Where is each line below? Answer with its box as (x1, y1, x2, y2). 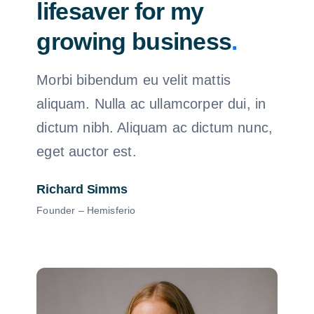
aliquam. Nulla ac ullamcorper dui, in (36, 95, 266, 111)
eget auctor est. (36, 143, 137, 159)
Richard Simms (36, 182, 128, 196)
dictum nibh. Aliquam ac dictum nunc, (36, 119, 273, 135)
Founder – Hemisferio (36, 204, 136, 216)
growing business (36, 27, 232, 55)
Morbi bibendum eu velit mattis (36, 71, 231, 88)
